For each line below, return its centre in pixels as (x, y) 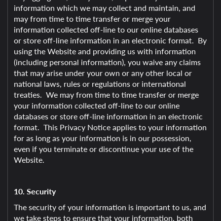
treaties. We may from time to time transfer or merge (106, 94)
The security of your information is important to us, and (110, 207)
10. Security (35, 191)
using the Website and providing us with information (105, 51)
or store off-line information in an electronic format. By (110, 40)
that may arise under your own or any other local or (103, 73)
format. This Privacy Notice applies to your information (110, 127)
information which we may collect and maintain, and (105, 8)
